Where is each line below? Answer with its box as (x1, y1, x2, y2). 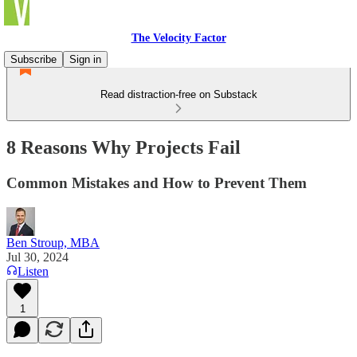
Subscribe (10, 53, 57, 65)
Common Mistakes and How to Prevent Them (6, 174, 307, 191)
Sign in (69, 53, 101, 65)
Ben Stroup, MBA (6, 235, 100, 249)
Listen (18, 264, 49, 278)
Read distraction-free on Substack (100, 88, 257, 100)
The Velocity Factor (131, 32, 226, 44)
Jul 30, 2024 (6, 249, 69, 264)
